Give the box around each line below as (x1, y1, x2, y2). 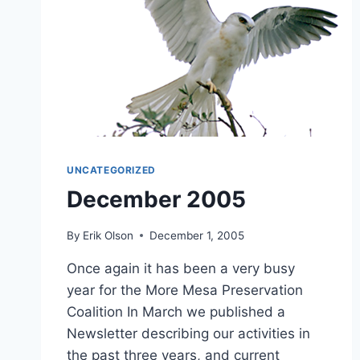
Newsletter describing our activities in (67, 325, 310, 342)
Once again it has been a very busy (67, 260, 295, 276)
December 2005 (67, 186, 246, 214)
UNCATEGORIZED (67, 164, 156, 177)
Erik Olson (83, 228, 134, 242)
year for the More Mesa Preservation (67, 281, 303, 298)
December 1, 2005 (149, 228, 245, 242)
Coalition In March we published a (67, 303, 285, 320)
